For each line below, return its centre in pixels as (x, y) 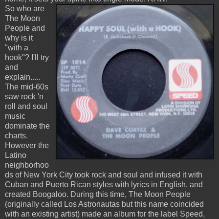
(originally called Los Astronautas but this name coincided (104, 204)
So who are (25, 9)
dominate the (27, 126)
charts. (16, 136)
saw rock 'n (24, 97)
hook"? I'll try (27, 58)
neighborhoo (27, 165)
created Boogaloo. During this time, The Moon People (98, 195)
